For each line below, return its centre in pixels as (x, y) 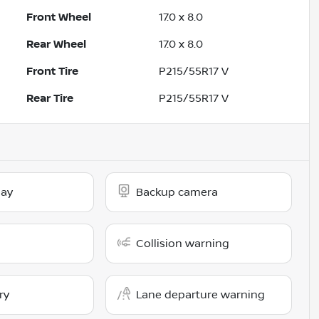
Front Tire (53, 72)
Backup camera (177, 193)
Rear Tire (50, 99)
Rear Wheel (57, 45)
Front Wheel (59, 17)
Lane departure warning (201, 295)
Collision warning (183, 244)
